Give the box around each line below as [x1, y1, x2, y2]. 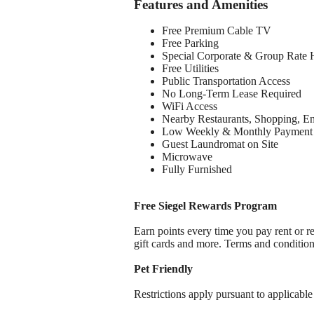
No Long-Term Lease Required [162, 88, 301, 100]
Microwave [162, 151, 212, 163]
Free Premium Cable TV [162, 25, 271, 37]
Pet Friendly [134, 263, 193, 275]
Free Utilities [162, 62, 219, 75]
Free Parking [162, 37, 219, 50]
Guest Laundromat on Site [162, 138, 278, 151]
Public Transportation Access [162, 75, 290, 88]
